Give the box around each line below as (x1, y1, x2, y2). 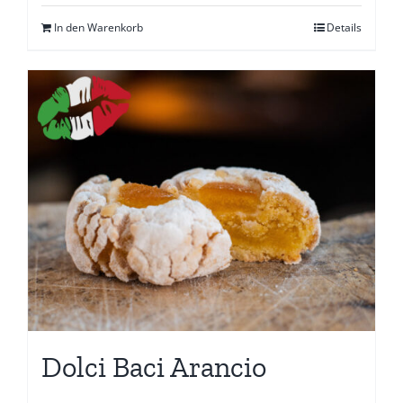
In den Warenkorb (54, 20, 143, 36)
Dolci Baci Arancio (41, 349, 266, 384)
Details (327, 20, 362, 36)
